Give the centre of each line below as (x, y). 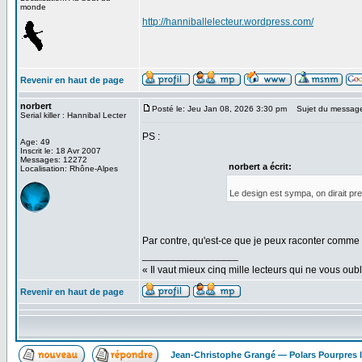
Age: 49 (35, 142)
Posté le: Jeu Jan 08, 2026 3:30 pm (219, 109)
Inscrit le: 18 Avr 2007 (61, 151)
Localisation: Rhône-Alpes (69, 168)
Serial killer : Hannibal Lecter (73, 115)
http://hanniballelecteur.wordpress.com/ (228, 22)
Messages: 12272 (54, 160)
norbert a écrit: (260, 166)
